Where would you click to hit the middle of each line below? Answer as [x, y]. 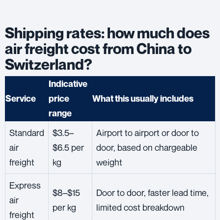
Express [25, 185]
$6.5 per [68, 147]
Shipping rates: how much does [107, 33]
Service [21, 98]
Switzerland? [49, 64]
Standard [27, 132]
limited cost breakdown [140, 207]
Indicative [68, 83]
